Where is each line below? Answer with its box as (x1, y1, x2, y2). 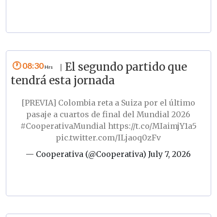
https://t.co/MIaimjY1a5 (108, 121, 197, 131)
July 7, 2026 (148, 149, 191, 159)
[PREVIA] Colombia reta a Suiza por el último (21, 98, 196, 108)
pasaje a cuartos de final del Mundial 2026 (26, 109, 191, 120)
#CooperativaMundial (20, 121, 106, 131)
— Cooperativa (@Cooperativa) (26, 149, 149, 159)
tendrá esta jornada (10, 74, 115, 88)
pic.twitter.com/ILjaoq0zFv (56, 133, 161, 143)
